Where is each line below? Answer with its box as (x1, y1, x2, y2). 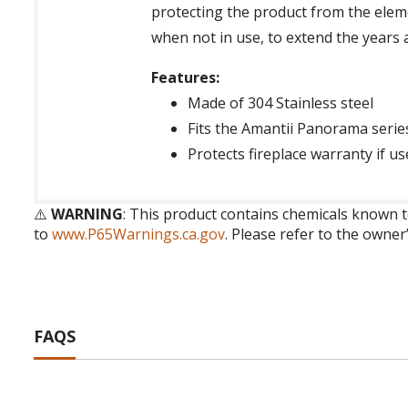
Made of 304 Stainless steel (188, 93, 374, 114)
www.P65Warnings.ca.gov (52, 224, 225, 245)
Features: (151, 67, 220, 88)
